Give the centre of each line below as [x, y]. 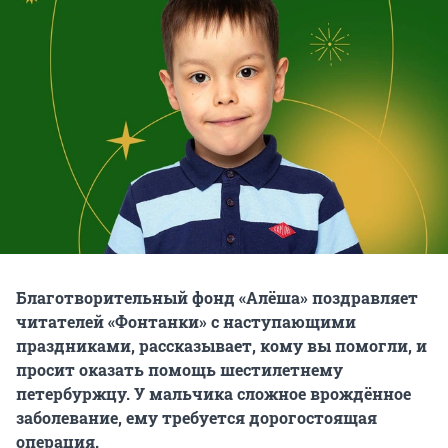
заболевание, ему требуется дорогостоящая [196, 418]
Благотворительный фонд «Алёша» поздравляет [217, 298]
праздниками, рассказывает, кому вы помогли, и [221, 346]
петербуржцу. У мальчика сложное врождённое [213, 394]
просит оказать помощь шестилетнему [179, 370]
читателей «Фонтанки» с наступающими [186, 322]
